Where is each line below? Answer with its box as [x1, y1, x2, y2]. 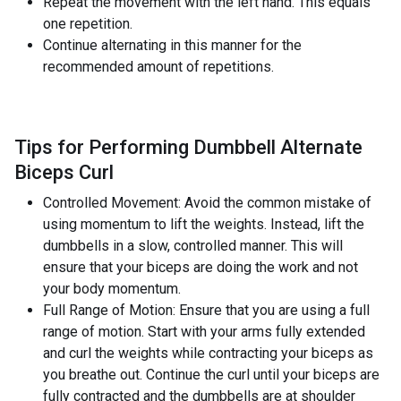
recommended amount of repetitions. [43, 58, 274, 75]
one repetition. [43, 15, 132, 32]
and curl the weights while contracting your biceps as [43, 345, 373, 362]
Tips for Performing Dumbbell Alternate [14, 136, 363, 158]
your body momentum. [43, 280, 181, 297]
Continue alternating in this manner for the [43, 37, 302, 54]
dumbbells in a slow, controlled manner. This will [43, 237, 343, 254]
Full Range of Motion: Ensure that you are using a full [43, 302, 370, 319]
